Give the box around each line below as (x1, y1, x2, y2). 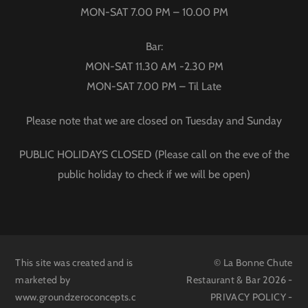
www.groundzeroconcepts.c (15, 291, 135, 304)
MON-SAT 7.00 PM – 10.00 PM (80, 5, 228, 19)
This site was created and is (15, 256, 133, 269)
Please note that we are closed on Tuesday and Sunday (26, 113, 282, 127)
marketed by (15, 274, 71, 287)
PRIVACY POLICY (210, 291, 286, 304)
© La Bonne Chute (213, 256, 293, 269)
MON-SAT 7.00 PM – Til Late (87, 80, 221, 93)
